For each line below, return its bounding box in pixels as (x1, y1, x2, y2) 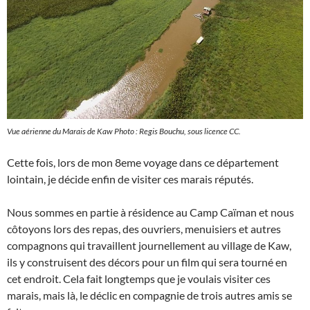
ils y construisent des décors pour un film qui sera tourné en (7, 255, 287, 268)
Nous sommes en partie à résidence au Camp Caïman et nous (7, 206, 294, 219)
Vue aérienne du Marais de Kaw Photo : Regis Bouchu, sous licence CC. (7, 126, 241, 136)
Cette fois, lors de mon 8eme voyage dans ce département (7, 156, 279, 169)
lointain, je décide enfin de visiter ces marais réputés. (7, 172, 253, 185)
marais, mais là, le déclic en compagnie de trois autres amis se (7, 289, 292, 302)
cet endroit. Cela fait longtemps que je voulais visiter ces (7, 272, 271, 285)
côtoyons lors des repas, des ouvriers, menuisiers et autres (7, 222, 281, 235)
